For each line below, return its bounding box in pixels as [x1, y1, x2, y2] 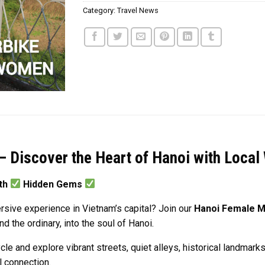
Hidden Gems [21, 178, 85, 190]
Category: [83, 6, 118, 15]
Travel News [117, 6, 159, 15]
